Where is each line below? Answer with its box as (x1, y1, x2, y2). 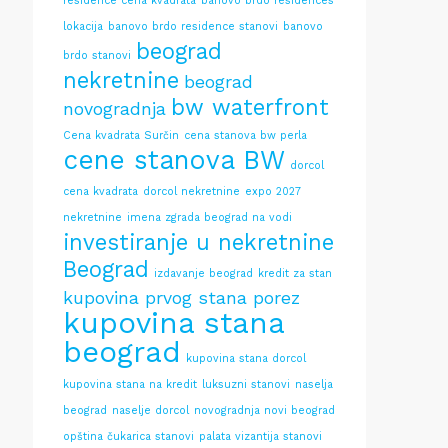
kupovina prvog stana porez (63, 288, 300, 308)
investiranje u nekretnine (63, 229, 334, 255)
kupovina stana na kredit (63, 378, 197, 391)
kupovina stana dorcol (186, 352, 306, 365)
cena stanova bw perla (184, 129, 307, 142)
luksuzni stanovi (202, 378, 290, 391)
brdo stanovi (63, 49, 131, 62)
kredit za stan (258, 267, 332, 280)
